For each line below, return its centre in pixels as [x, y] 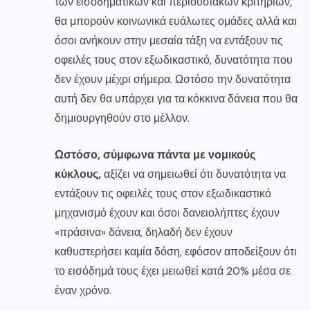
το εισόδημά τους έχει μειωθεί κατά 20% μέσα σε [173, 271]
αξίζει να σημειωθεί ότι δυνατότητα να [193, 174]
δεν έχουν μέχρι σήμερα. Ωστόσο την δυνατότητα [173, 80]
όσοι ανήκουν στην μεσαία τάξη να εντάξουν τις [169, 41]
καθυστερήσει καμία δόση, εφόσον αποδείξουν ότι [176, 252]
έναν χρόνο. [83, 291]
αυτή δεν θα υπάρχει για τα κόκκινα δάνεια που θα [176, 99]
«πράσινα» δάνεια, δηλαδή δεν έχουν [144, 232]
